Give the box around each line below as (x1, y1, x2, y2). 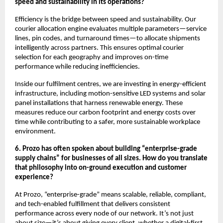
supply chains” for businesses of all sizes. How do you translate (15, 154, 208, 162)
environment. (15, 127, 56, 135)
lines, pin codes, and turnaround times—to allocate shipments (15, 34, 200, 42)
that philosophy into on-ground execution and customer (15, 164, 187, 172)
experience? (15, 173, 53, 181)
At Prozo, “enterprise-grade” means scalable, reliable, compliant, (15, 191, 206, 199)
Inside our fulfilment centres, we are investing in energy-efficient (15, 80, 206, 88)
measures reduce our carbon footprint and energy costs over (15, 109, 196, 116)
